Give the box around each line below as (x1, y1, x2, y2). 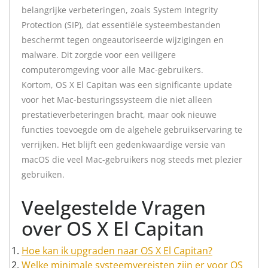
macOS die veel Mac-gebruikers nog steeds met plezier (22, 154, 242, 165)
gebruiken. (22, 169, 65, 180)
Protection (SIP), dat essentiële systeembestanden (22, 19, 221, 31)
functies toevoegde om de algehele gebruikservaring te (22, 124, 242, 135)
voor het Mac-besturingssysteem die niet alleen (22, 94, 212, 105)
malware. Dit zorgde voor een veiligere (22, 49, 176, 60)
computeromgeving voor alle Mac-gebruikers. (22, 64, 203, 75)
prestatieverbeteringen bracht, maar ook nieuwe (22, 109, 217, 120)
